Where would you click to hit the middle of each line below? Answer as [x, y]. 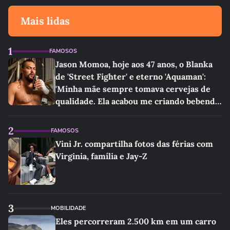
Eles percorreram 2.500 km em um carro [136, 221]
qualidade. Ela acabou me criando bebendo [138, 101]
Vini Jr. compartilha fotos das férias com [134, 144]
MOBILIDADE [68, 208]
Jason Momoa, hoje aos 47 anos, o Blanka [134, 64]
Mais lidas [45, 21]
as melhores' [80, 113]
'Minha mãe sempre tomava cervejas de [133, 89]
